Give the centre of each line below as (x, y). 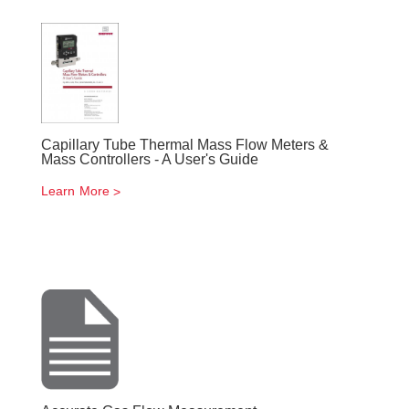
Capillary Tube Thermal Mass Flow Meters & (185, 145)
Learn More (75, 191)
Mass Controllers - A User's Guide (150, 159)
